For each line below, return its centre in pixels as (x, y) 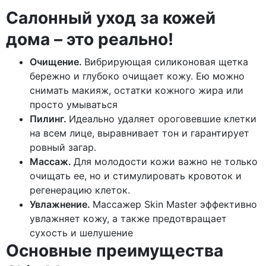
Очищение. (57, 62)
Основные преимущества (115, 251)
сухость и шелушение (81, 233)
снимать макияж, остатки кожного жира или (137, 91)
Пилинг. (49, 119)
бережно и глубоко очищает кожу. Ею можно (137, 76)
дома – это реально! (90, 39)
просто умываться (74, 105)
